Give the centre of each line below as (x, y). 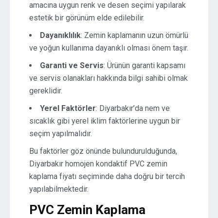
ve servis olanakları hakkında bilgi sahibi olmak (109, 78)
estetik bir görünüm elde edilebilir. (87, 18)
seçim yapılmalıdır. (61, 134)
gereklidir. (46, 91)
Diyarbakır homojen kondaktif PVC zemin (98, 164)
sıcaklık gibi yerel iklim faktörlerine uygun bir (105, 121)
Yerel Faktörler (68, 108)
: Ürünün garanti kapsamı (145, 65)
